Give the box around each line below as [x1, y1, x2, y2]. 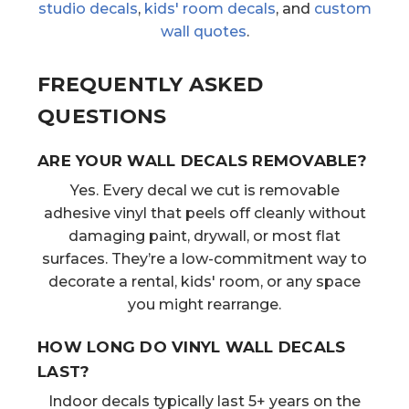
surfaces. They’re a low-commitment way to [42, 249, 367, 267]
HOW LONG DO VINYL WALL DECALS [37, 337, 346, 356]
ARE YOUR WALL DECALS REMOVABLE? [37, 151, 367, 170]
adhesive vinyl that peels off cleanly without [43, 204, 366, 222]
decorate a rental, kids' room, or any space [48, 272, 361, 290]
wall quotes [160, 22, 246, 40]
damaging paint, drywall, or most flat [68, 226, 341, 245]
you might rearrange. [128, 295, 281, 313]
